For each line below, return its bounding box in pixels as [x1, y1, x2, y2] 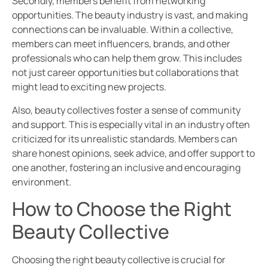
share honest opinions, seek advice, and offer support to [12, 146, 255, 160]
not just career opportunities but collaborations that [12, 66, 239, 80]
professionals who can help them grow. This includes [12, 51, 242, 65]
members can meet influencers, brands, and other [12, 37, 230, 51]
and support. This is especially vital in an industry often [12, 117, 250, 131]
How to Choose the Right [12, 196, 232, 223]
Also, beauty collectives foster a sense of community [12, 103, 240, 117]
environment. [12, 175, 71, 188]
